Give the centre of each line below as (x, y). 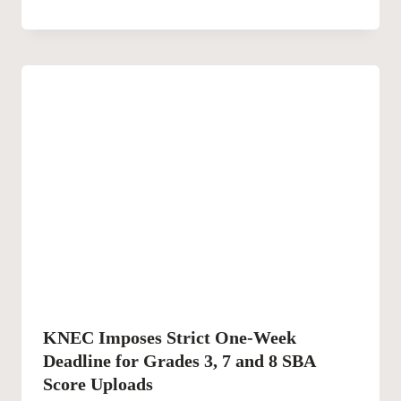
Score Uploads (98, 384)
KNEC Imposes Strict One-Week (170, 337)
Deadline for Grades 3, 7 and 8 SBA (179, 360)
